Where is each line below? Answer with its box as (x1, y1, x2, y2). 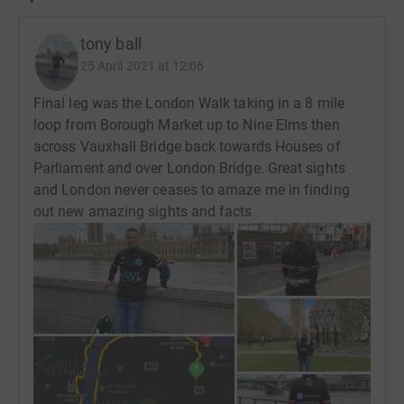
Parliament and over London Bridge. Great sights (33, 159, 345, 177)
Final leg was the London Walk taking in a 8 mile (33, 94, 344, 112)
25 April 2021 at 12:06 (80, 58, 205, 73)
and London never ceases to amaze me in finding (33, 180, 350, 198)
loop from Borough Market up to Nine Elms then (33, 115, 340, 133)
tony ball (80, 33, 142, 53)
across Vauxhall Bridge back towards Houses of (33, 137, 341, 155)
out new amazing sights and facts (33, 202, 252, 220)
